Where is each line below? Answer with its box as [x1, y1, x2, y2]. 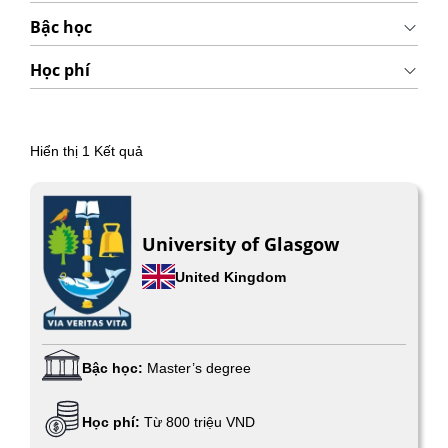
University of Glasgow [142, 232, 339, 257]
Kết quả [89, 142, 143, 159]
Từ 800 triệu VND [144, 414, 255, 431]
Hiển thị [29, 142, 82, 159]
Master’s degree [147, 360, 251, 377]
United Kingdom [175, 268, 286, 285]
